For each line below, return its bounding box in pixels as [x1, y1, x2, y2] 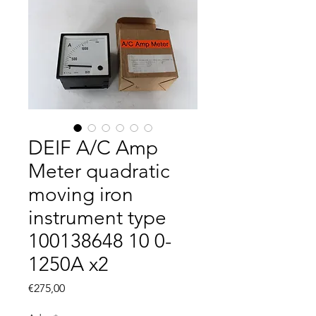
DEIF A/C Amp [28, 135, 158, 159]
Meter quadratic [28, 159, 169, 183]
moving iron [28, 182, 133, 206]
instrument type [28, 205, 166, 229]
